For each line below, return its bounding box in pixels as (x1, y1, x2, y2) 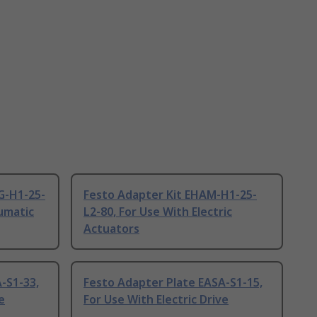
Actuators (83, 221, 139, 237)
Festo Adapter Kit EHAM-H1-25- (83, 187, 257, 203)
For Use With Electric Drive (83, 292, 229, 308)
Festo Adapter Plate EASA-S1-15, (83, 275, 263, 291)
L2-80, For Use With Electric (83, 204, 232, 220)
